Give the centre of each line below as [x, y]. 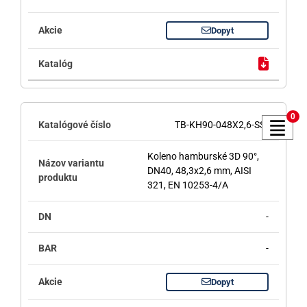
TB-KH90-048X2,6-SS [220, 124]
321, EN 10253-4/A [187, 185]
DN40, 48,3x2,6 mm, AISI [199, 170]
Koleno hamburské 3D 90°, [203, 156]
